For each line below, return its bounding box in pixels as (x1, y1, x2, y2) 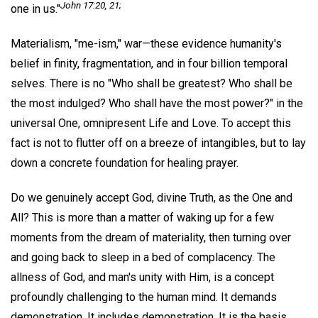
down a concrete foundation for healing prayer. (11, 156, 238, 170)
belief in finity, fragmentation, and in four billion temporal (11, 57, 287, 71)
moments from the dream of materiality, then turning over (11, 230, 291, 244)
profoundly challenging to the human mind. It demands (11, 290, 277, 304)
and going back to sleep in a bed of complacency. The (11, 250, 275, 264)
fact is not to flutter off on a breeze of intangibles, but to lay (11, 136, 306, 150)
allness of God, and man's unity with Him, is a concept (11, 270, 274, 284)
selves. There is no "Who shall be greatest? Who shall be (11, 77, 292, 91)
